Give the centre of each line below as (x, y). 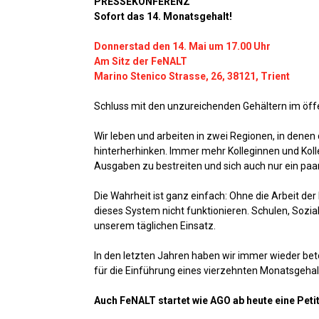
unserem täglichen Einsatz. (155, 226)
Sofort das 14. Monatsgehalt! (163, 16)
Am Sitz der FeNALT (141, 61)
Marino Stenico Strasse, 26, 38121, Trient (192, 76)
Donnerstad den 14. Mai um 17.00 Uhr (182, 46)
